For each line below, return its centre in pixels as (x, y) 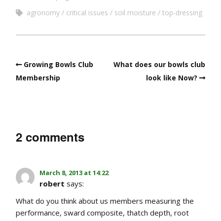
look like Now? (172, 77)
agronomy (43, 12)
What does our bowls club (159, 64)
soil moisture (135, 12)
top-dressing (182, 12)
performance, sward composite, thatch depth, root (102, 212)
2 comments (50, 136)
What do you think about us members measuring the (105, 201)
